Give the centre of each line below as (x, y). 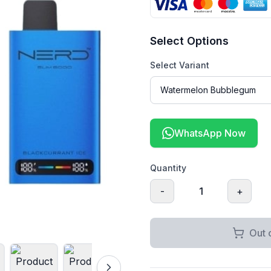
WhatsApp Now (210, 133)
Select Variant (180, 65)
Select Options (189, 41)
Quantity (168, 168)
